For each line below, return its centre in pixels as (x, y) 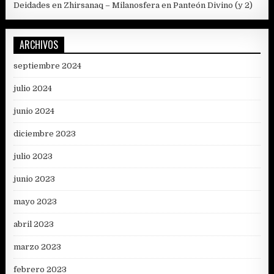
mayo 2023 (35, 201)
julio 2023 (33, 156)
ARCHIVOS (39, 44)
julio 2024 (33, 88)
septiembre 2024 (48, 65)
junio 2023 (35, 179)
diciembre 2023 (45, 133)
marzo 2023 (38, 246)
